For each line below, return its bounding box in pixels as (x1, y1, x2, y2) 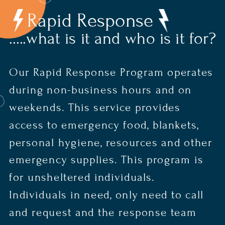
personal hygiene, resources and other (9, 136, 212, 149)
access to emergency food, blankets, (9, 118, 199, 132)
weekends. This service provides (9, 100, 181, 114)
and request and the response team (9, 206, 197, 219)
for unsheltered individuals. (9, 171, 155, 184)
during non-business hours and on (9, 83, 192, 96)
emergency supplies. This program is (9, 153, 203, 167)
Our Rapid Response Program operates (9, 66, 213, 79)
